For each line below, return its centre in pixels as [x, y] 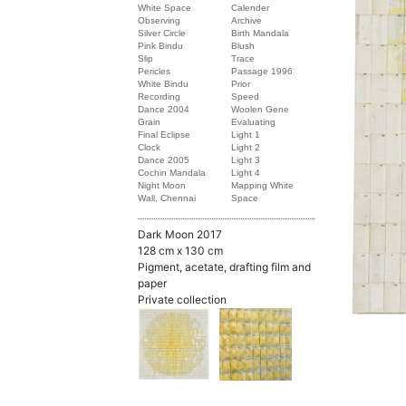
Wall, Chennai [167, 198]
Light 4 [246, 173]
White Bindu [163, 84]
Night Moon [162, 185]
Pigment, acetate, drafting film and [224, 267]
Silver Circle [162, 33]
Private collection [182, 300]
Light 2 [246, 147]
